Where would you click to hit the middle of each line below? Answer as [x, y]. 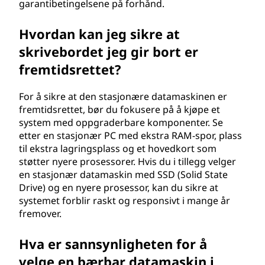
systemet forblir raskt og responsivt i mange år [125, 201]
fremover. [40, 214]
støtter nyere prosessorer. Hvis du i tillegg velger [127, 161]
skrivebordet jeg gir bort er [109, 51]
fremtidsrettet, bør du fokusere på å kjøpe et [119, 109]
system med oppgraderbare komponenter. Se [121, 122]
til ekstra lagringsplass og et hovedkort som [118, 148]
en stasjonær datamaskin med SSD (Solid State [123, 174]
